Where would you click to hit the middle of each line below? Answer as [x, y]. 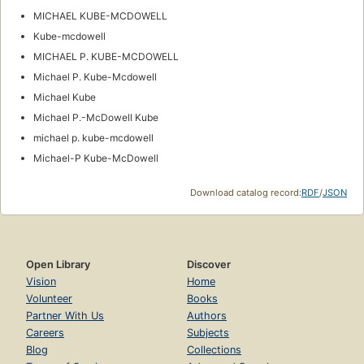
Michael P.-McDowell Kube [96, 117]
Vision [41, 281]
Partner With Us [65, 315]
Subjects [208, 332]
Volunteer [49, 298]
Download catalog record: [246, 192]
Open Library [58, 264]
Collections [214, 349]
